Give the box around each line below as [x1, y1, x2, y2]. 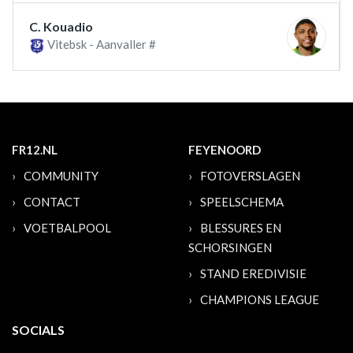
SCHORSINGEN [188, 240, 272, 255]
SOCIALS [12, 321, 65, 337]
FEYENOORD [188, 142, 261, 157]
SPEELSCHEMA [200, 194, 284, 209]
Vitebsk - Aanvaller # [45, 37, 156, 52]
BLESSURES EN [200, 220, 281, 235]
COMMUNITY [24, 168, 98, 183]
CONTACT [24, 194, 80, 209]
